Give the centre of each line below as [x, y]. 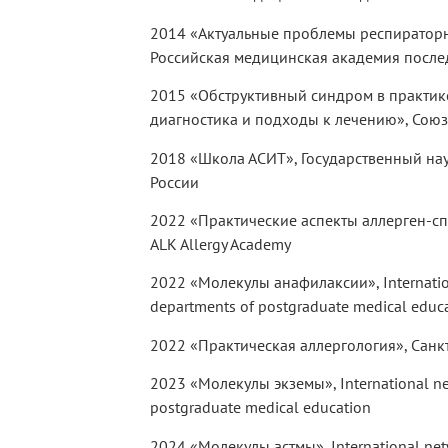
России [174, 181]
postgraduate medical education [260, 407]
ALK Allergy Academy [220, 244]
